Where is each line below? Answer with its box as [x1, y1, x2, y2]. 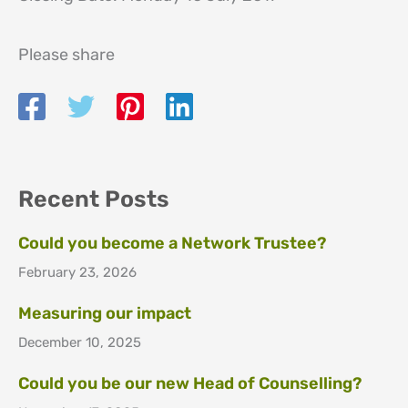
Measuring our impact [18, 303, 191, 324]
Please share [18, 44, 115, 65]
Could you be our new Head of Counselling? [18, 373, 362, 394]
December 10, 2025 [18, 334, 141, 352]
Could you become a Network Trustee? [18, 233, 326, 254]
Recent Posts [18, 186, 169, 213]
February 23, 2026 [18, 264, 137, 281]
